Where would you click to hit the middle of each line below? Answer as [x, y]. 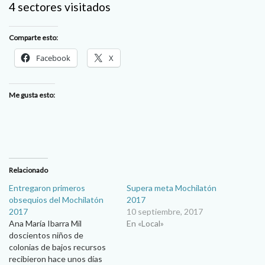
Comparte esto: [33, 37]
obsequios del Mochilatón [56, 199]
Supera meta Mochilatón [172, 188]
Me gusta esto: [32, 95]
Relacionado [28, 170]
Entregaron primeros [47, 188]
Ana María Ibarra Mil [45, 223]
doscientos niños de [46, 235]
